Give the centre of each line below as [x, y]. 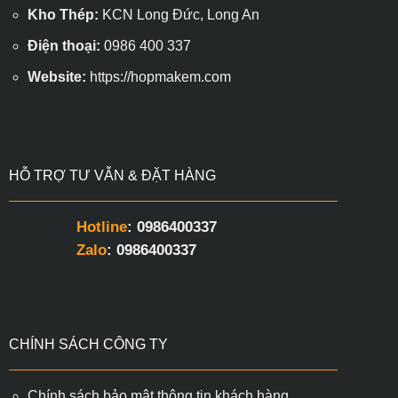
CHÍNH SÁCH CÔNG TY [88, 345]
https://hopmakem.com [160, 76]
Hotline [101, 227]
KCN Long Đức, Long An [180, 15]
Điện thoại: [64, 46]
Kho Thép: [64, 15]
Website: [56, 76]
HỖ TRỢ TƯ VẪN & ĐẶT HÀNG [112, 175]
